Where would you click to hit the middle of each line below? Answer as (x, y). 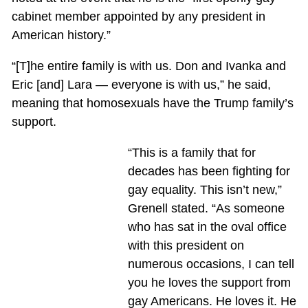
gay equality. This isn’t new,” (205, 189)
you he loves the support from (209, 282)
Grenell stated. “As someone (206, 208)
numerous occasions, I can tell (211, 264)
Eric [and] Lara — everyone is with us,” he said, (141, 84)
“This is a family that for (191, 152)
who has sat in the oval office (207, 227)
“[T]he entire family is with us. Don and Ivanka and (148, 66)
